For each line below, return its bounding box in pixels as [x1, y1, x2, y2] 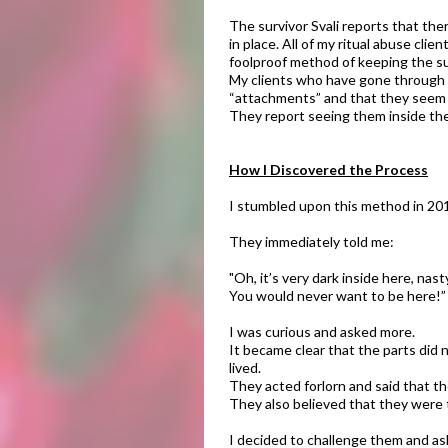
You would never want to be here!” [229, 287, 446, 304]
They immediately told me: [229, 233, 394, 250]
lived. [229, 359, 261, 376]
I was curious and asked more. [229, 323, 415, 340]
